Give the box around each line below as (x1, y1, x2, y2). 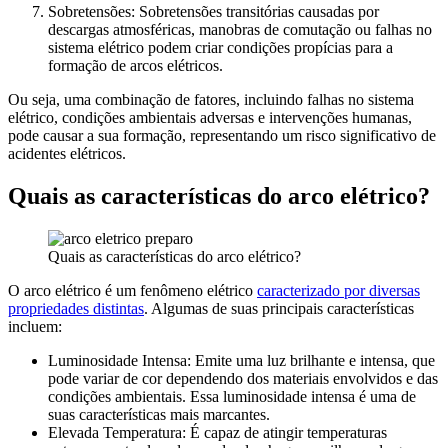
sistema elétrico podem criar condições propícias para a (48, 39, 393, 57)
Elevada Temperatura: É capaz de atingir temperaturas (48, 423, 387, 441)
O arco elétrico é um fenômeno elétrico (8, 281, 257, 299)
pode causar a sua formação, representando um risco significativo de (8, 127, 436, 145)
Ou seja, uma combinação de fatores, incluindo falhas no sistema (8, 91, 414, 109)
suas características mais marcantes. (48, 405, 270, 423)
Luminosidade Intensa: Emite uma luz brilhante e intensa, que (48, 351, 435, 369)
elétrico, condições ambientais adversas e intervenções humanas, (8, 109, 412, 127)
